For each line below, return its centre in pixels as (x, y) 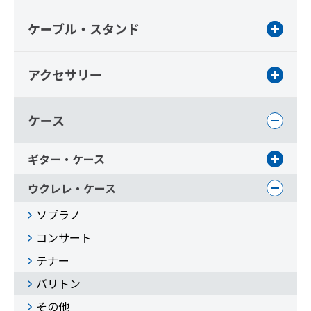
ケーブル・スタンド (84, 28)
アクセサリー (65, 74)
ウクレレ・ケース (72, 188)
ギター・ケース (66, 159)
